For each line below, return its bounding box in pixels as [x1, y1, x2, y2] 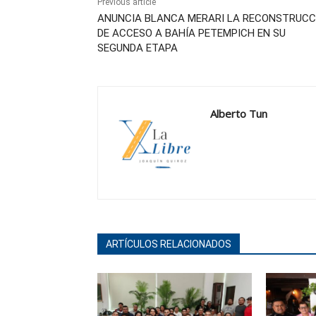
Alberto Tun [210, 107, 267, 121]
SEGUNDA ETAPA [97, 42, 178, 55]
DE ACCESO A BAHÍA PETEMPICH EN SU [97, 27, 286, 40]
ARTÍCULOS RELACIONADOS [106, 238, 231, 250]
